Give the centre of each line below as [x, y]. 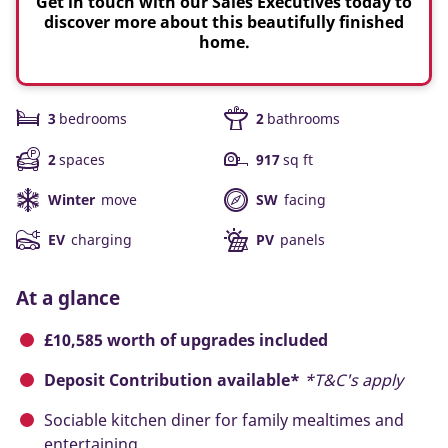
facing [303, 200]
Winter [71, 200]
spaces [82, 160]
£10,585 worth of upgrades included [186, 340]
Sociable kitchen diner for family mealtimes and [224, 420]
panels [301, 240]
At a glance [68, 298]
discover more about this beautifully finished [224, 22]
